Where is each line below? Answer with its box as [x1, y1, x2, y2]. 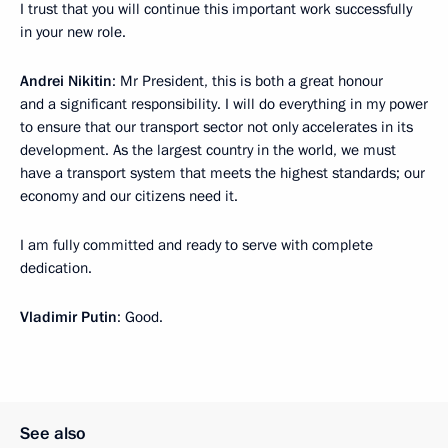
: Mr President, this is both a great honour [112, 71, 383, 92]
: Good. [117, 307, 163, 328]
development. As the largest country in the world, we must [20, 140, 396, 161]
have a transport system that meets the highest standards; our [20, 163, 425, 184]
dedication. [20, 258, 92, 279]
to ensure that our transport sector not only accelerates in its [20, 117, 413, 138]
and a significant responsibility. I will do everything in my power [20, 94, 428, 115]
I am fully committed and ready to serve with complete [20, 235, 373, 256]
